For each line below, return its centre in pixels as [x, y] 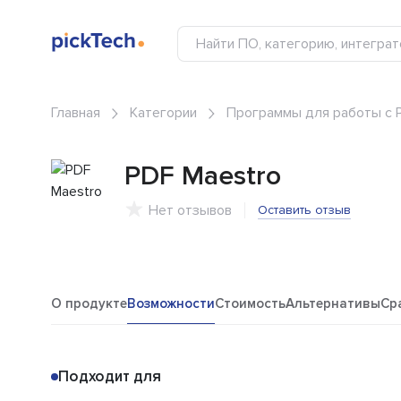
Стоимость [250, 304]
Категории [163, 113]
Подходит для [110, 377]
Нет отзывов [190, 211]
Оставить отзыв [304, 210]
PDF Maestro [203, 176]
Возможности [171, 304]
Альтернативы [333, 304]
